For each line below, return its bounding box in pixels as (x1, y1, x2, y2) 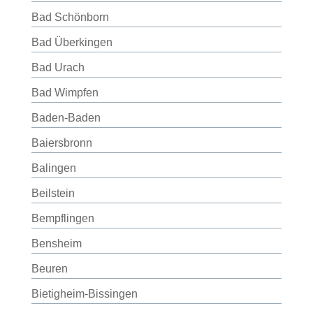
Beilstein (31, 187, 75, 199)
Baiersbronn (31, 137, 92, 149)
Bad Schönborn (31, 11, 109, 23)
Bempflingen (31, 212, 94, 224)
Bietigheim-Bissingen (31, 288, 138, 300)
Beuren (31, 263, 68, 275)
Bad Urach (31, 61, 85, 73)
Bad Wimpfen (31, 87, 99, 99)
